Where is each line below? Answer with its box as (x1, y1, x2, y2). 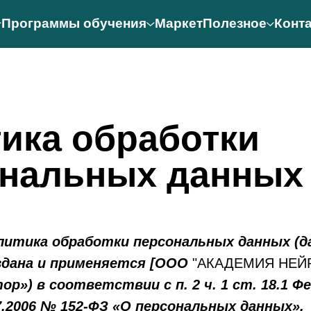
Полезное (202, 16, 267, 31)
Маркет (154, 16, 203, 31)
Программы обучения (1, 16, 147, 31)
